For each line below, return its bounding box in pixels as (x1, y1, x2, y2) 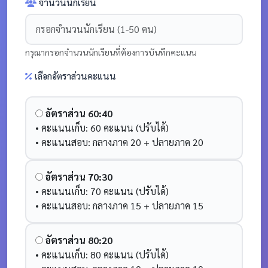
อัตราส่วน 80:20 (45, 234, 112, 246)
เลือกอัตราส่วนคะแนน (32, 70, 116, 82)
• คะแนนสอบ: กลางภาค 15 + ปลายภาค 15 (35, 199, 203, 212)
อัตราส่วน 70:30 (45, 170, 112, 183)
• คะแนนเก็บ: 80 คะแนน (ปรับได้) (35, 248, 169, 261)
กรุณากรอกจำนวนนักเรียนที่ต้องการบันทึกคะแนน (25, 47, 196, 57)
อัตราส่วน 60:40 (45, 107, 112, 120)
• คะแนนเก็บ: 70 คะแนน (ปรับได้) (35, 185, 169, 197)
